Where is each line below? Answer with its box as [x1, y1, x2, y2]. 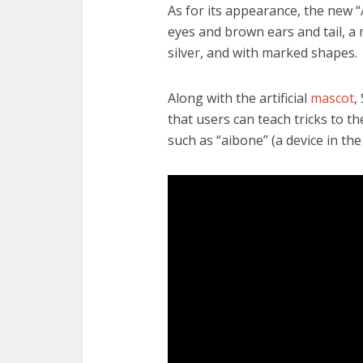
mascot [310, 89, 354, 108]
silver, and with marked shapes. [168, 44, 357, 62]
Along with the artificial [168, 89, 310, 108]
